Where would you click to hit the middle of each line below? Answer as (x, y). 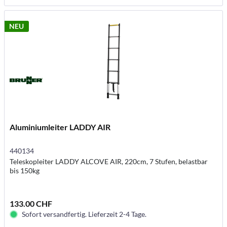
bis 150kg (25, 171)
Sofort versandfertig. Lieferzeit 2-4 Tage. (84, 214)
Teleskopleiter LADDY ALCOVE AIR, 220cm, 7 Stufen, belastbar (109, 162)
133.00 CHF (31, 204)
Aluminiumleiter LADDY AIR (60, 127)
